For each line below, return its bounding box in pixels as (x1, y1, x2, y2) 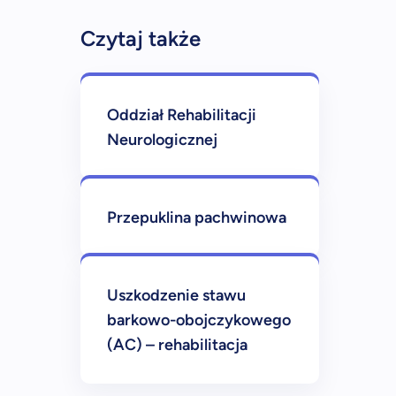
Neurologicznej (107, 130, 217, 149)
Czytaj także (80, 26, 201, 51)
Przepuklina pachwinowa (107, 208, 286, 227)
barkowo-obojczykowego (107, 310, 291, 330)
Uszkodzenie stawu (107, 286, 246, 305)
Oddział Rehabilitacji (107, 105, 256, 125)
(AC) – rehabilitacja (107, 335, 247, 354)
